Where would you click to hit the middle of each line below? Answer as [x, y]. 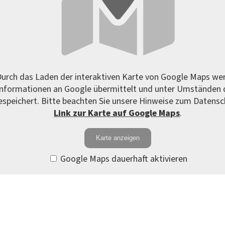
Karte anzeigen [118, 138]
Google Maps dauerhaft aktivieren [123, 159]
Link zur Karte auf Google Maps [117, 114]
